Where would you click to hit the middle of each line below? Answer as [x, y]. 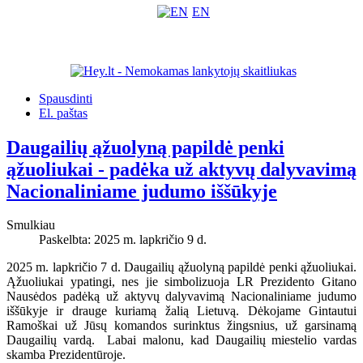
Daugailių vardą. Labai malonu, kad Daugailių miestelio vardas [181, 340]
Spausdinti [66, 98]
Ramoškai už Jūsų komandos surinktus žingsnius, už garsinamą [181, 326]
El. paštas [63, 113]
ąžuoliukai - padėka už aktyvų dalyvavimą [181, 169]
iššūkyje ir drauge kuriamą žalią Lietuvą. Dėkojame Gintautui [181, 311]
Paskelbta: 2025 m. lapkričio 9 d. [123, 240]
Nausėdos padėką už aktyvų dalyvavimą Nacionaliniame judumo [181, 297]
